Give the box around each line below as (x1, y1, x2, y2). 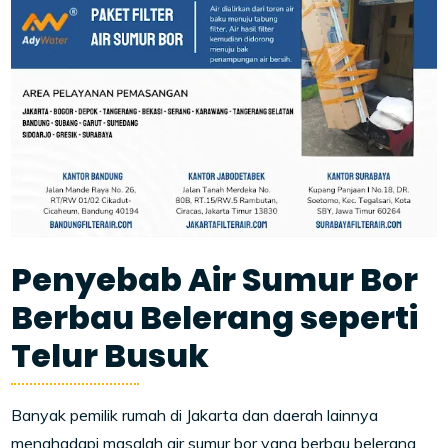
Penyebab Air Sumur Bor (11, 257, 419, 303)
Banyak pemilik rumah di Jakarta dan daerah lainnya (11, 405, 379, 426)
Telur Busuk (11, 333, 210, 379)
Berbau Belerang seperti (11, 295, 419, 341)
